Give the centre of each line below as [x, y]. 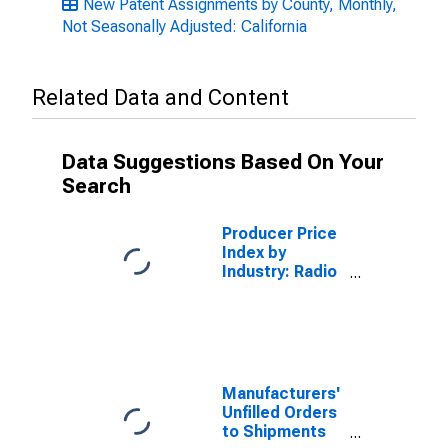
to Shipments [274, 431]
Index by [254, 252]
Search [96, 186]
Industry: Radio [279, 271]
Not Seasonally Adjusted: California [184, 26]
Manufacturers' [281, 393]
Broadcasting [273, 290]
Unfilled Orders [279, 412]
